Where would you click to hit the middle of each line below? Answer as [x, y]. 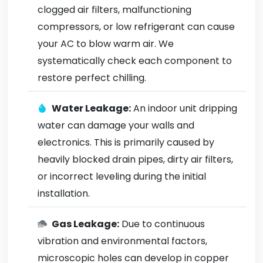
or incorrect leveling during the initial [122, 176]
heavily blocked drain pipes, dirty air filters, [135, 159]
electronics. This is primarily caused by [126, 142]
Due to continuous [162, 224]
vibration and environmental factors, [122, 241]
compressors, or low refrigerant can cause [136, 27]
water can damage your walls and [116, 125]
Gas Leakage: [85, 224]
